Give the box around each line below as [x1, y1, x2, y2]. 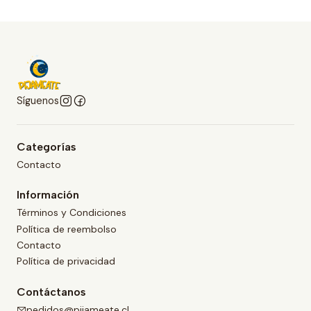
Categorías [17, 140, 76, 153]
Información [17, 188, 79, 202]
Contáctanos [17, 285, 86, 299]
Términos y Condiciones [17, 206, 126, 219]
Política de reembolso [17, 222, 117, 235]
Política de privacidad [17, 255, 115, 268]
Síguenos [17, 94, 59, 107]
